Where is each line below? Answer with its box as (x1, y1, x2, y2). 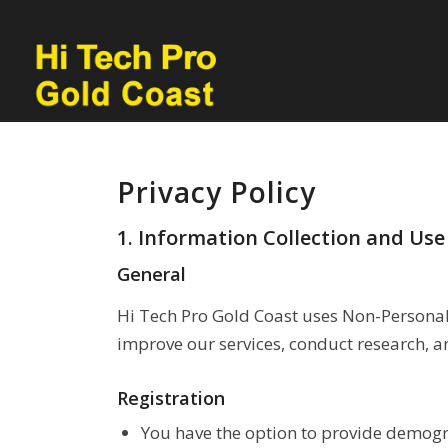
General (117, 262, 187, 286)
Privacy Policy (117, 173, 317, 211)
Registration (117, 386, 226, 411)
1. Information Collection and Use (117, 224, 446, 251)
